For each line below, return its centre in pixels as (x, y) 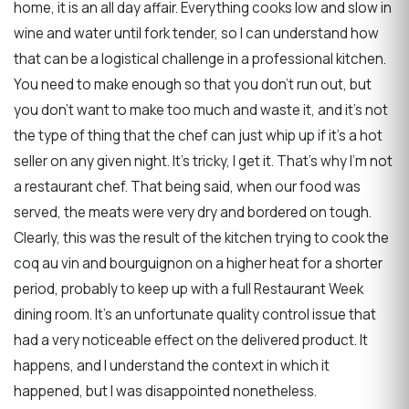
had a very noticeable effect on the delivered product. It (191, 340)
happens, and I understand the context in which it (172, 365)
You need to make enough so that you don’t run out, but (193, 84)
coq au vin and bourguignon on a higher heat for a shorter (198, 263)
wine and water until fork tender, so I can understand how (196, 33)
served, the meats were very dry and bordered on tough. (193, 212)
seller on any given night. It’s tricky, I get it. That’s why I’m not (203, 161)
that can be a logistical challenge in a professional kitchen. (200, 58)
